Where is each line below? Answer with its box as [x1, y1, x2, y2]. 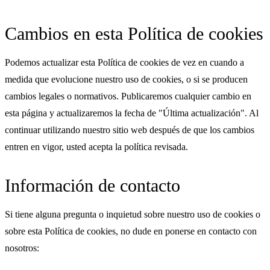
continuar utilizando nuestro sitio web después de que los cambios [5, 124, 254, 135]
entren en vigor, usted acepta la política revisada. [5, 141, 188, 152]
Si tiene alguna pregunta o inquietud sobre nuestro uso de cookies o [5, 209, 260, 219]
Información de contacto [5, 175, 180, 195]
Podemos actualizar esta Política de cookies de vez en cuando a [5, 57, 244, 67]
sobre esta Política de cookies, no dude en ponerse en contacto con [5, 225, 257, 236]
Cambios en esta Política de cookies [5, 23, 263, 43]
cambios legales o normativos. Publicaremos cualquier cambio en [5, 90, 251, 101]
